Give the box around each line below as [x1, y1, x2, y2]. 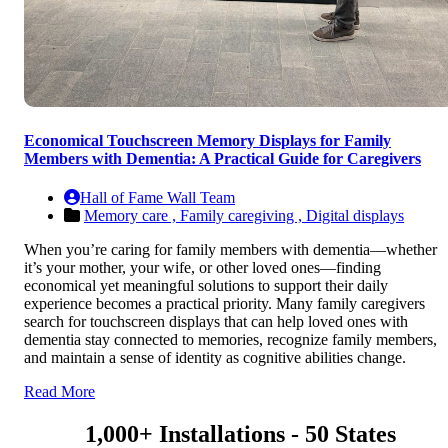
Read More [24, 383, 95, 401]
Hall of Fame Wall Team [80, 189, 235, 207]
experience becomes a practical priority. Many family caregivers [24, 295, 425, 313]
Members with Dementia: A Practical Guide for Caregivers [24, 150, 421, 168]
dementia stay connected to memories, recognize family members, [24, 331, 437, 349]
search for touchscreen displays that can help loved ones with [24, 313, 408, 331]
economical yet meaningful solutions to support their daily [24, 277, 388, 295]
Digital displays [306, 207, 404, 225]
